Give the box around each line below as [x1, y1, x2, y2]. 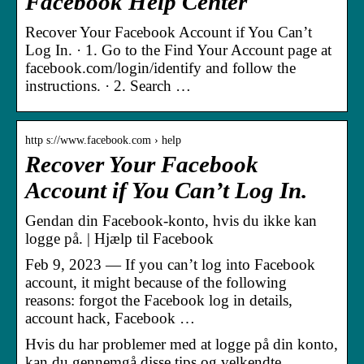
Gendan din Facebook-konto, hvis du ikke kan [25, 211, 317, 229]
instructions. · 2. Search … [25, 76, 191, 94]
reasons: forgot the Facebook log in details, [25, 291, 292, 309]
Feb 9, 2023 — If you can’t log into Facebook [25, 255, 315, 273]
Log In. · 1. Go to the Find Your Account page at [25, 41, 331, 58]
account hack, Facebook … [25, 309, 195, 327]
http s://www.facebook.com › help [25, 133, 181, 146]
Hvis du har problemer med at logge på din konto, [25, 335, 338, 353]
